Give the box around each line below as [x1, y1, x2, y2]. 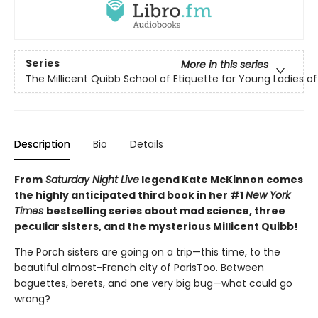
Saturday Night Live [43, 172, 139, 187]
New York [246, 187, 290, 202]
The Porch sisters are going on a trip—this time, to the [14, 244, 280, 259]
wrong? [14, 291, 50, 306]
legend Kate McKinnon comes [139, 172, 303, 187]
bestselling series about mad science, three [46, 203, 285, 218]
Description [14, 136, 70, 151]
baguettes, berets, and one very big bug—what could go [14, 275, 292, 290]
